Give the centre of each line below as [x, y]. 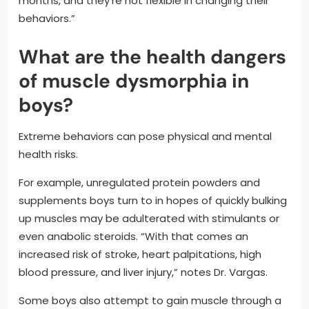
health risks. [48, 154]
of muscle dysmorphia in [134, 81]
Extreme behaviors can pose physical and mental [145, 136]
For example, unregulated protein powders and [139, 182]
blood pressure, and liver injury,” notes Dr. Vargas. [143, 272]
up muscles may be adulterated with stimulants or [149, 218]
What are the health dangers [152, 57]
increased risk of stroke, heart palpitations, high [140, 254]
